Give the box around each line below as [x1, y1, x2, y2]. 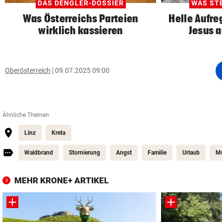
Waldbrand [24, 149, 53, 156]
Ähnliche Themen [2, 111, 49, 118]
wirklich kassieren [38, 24, 123, 36]
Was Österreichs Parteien [23, 12, 138, 24]
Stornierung [69, 149, 100, 156]
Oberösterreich [5, 66, 51, 75]
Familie [148, 149, 166, 156]
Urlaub [182, 149, 200, 156]
